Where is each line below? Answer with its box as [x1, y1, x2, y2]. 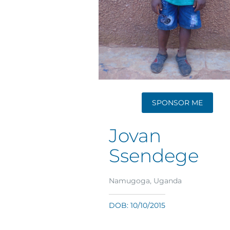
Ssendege [109, 144, 199, 167]
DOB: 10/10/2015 [109, 201, 165, 210]
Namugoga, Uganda [109, 176, 182, 186]
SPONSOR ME [151, 98, 203, 108]
